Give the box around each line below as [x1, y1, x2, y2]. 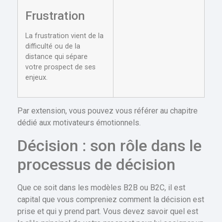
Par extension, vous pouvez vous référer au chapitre [17, 106, 198, 116]
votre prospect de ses [25, 63, 96, 72]
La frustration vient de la [25, 32, 104, 41]
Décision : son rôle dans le [17, 136, 202, 155]
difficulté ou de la [25, 42, 80, 51]
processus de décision [17, 155, 175, 174]
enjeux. [25, 73, 48, 82]
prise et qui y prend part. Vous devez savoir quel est [17, 206, 198, 216]
